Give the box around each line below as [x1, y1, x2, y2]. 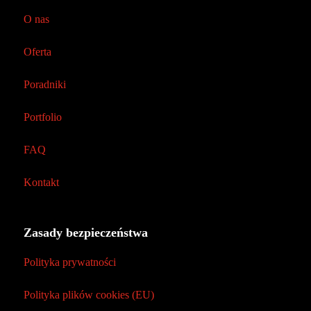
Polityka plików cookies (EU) [23, 289, 154, 301]
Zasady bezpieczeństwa [23, 226, 148, 239]
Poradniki [23, 78, 66, 90]
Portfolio [23, 111, 62, 123]
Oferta [23, 46, 51, 58]
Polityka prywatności [23, 256, 116, 268]
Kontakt [23, 176, 59, 188]
